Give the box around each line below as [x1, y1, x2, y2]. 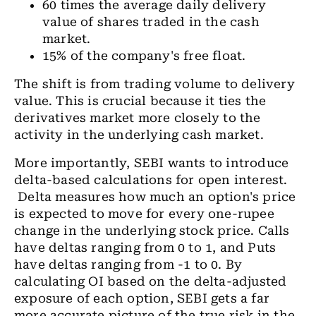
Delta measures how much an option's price [14, 190, 296, 204]
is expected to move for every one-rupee [14, 207, 274, 221]
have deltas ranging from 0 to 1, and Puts [14, 241, 276, 255]
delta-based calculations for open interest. [14, 173, 288, 187]
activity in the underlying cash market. [14, 128, 268, 142]
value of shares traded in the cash [42, 15, 260, 29]
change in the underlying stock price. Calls [14, 224, 290, 238]
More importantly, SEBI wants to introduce [14, 156, 289, 170]
